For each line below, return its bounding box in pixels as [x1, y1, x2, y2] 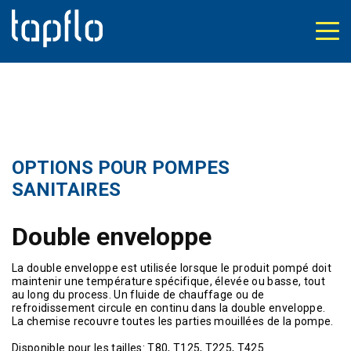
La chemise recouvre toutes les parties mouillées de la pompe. [12, 315, 334, 327]
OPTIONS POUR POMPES [12, 157, 230, 179]
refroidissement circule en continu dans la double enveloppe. [12, 302, 326, 314]
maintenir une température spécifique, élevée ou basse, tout [12, 275, 325, 288]
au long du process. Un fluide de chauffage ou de [12, 288, 265, 301]
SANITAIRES [12, 179, 121, 201]
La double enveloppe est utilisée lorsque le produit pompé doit [12, 262, 331, 274]
